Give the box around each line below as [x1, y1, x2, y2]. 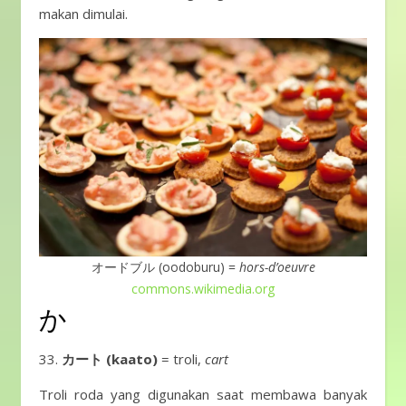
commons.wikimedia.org [131, 280, 275, 297]
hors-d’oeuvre [238, 258, 315, 275]
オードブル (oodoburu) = [91, 258, 239, 275]
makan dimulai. [39, 5, 128, 23]
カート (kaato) [62, 350, 158, 368]
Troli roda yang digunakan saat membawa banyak [39, 385, 367, 403]
